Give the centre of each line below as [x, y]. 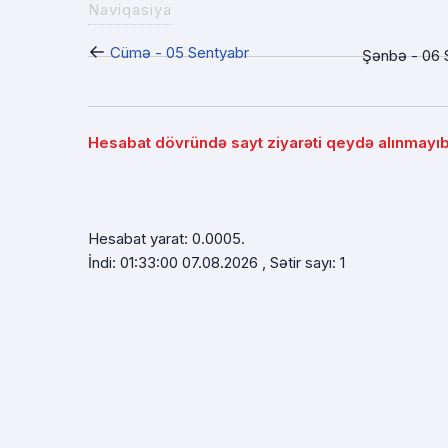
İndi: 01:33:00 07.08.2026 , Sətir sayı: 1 [216, 262]
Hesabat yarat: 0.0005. [166, 238]
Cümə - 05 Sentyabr [179, 52]
